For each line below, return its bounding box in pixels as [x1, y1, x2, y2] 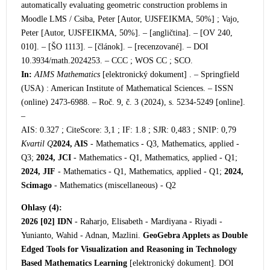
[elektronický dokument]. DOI [127, 259, 234, 268]
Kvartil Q [21, 139, 53, 148]
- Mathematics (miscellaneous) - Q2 [52, 181, 176, 190]
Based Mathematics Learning [21, 259, 127, 268]
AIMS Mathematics [34, 70, 100, 79]
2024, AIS [53, 139, 88, 148]
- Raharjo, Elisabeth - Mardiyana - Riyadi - [72, 217, 222, 226]
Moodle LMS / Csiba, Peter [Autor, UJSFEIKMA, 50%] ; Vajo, [21, 14, 239, 24]
